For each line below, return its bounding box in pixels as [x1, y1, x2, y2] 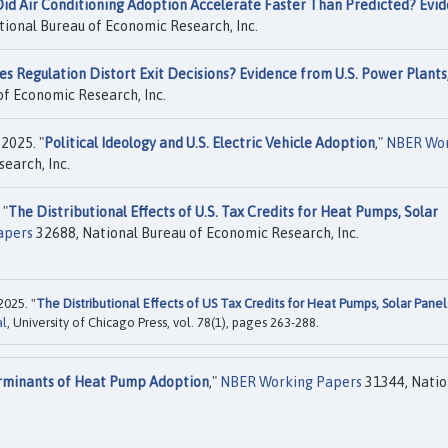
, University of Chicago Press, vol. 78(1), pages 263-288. [7, 315, 319, 331]
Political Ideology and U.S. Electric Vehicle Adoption [44, 135, 375, 151]
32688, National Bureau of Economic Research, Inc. [33, 225, 359, 241]
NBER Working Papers [220, 374, 362, 391]
